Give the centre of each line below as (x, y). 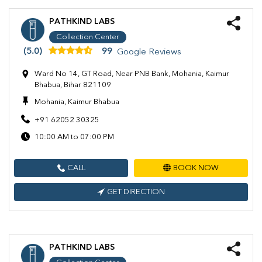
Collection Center (88, 37)
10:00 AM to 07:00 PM (74, 137)
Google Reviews (149, 52)
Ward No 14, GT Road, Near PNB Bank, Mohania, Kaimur (132, 74)
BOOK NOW (196, 168)
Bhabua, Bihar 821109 (73, 85)
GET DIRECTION (136, 192)
